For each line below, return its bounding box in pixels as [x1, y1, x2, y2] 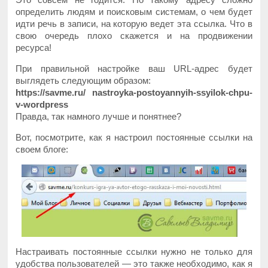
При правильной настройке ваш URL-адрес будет [16, 63, 252, 74]
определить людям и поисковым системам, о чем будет [16, 6, 252, 17]
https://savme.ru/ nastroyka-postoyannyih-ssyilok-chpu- [16, 87, 252, 98]
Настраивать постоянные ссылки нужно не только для [16, 246, 252, 257]
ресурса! [16, 42, 52, 53]
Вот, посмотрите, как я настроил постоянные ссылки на [16, 132, 252, 142]
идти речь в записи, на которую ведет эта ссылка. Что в [16, 18, 252, 29]
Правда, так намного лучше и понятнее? [16, 111, 182, 121]
